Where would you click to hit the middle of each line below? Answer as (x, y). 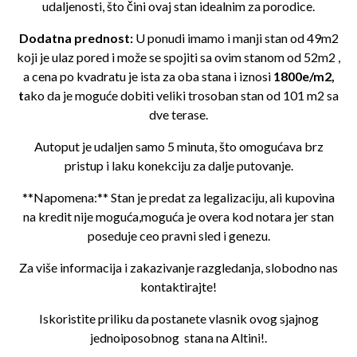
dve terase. (178, 114)
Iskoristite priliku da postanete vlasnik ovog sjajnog (178, 318)
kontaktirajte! (178, 286)
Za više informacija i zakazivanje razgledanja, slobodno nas (178, 267)
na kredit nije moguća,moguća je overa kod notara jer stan (178, 216)
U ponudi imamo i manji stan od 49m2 (235, 38)
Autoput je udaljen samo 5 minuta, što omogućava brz (178, 146)
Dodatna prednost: (76, 38)
